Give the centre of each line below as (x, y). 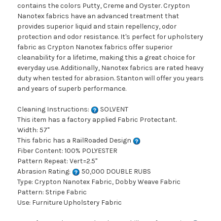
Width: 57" (33, 130)
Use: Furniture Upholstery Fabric (70, 203)
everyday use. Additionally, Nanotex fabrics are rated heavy (110, 68)
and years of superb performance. (72, 89)
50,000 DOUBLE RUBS (115, 172)
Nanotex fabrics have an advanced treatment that (98, 16)
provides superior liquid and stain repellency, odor (97, 27)
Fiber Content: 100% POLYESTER (67, 151)
